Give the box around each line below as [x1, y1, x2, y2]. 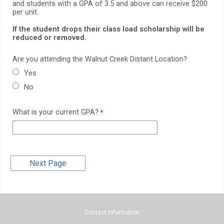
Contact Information [84, 208, 140, 216]
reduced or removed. [12, 33, 88, 42]
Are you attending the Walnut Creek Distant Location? [12, 54, 187, 63]
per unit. [12, 7, 40, 16]
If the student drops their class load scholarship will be [12, 24, 204, 33]
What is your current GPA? [12, 108, 98, 117]
